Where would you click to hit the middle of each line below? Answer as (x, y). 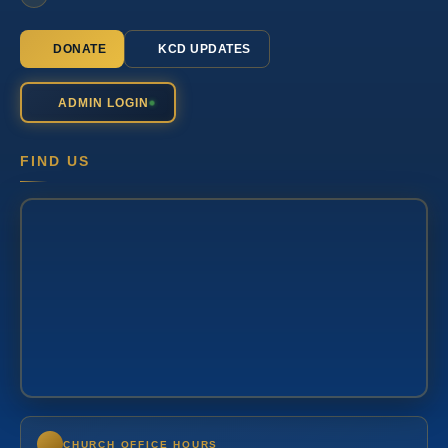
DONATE (79, 49)
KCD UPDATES (204, 49)
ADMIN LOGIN (103, 102)
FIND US (55, 161)
